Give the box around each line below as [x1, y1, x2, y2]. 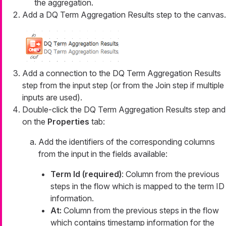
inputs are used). [22, 92, 82, 102]
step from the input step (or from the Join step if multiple [22, 80, 224, 90]
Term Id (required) [50, 168, 122, 179]
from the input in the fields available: [38, 148, 167, 159]
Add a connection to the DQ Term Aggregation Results [22, 68, 221, 78]
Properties [47, 116, 89, 127]
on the [22, 116, 47, 127]
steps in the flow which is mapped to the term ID [50, 181, 224, 191]
